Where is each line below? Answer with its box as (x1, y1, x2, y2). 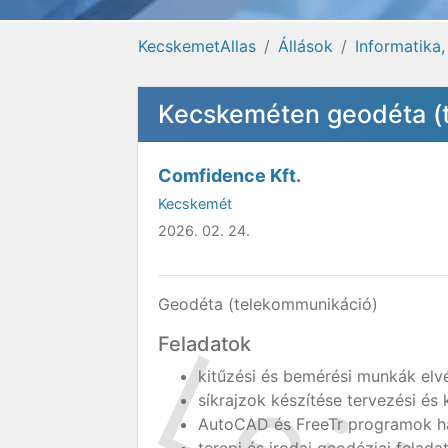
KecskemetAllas (138, 36, 256, 56)
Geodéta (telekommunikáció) (158, 294, 378, 314)
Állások (278, 36, 333, 56)
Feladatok (158, 332, 251, 356)
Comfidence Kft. (158, 165, 301, 186)
